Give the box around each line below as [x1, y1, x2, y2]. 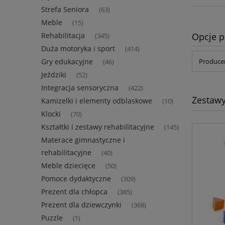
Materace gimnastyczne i [41, 135, 125, 145]
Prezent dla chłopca [41, 187, 107, 197]
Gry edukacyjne [41, 57, 93, 67]
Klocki [41, 109, 61, 119]
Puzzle [41, 213, 63, 223]
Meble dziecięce [41, 161, 95, 171]
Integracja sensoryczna [41, 83, 119, 93]
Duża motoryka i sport [41, 44, 115, 54]
